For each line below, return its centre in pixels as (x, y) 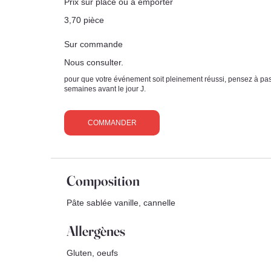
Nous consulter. (93, 62)
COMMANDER (112, 123)
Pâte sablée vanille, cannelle (121, 202)
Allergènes (96, 230)
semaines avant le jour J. (105, 89)
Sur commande (93, 44)
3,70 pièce (84, 20)
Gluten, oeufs (93, 253)
